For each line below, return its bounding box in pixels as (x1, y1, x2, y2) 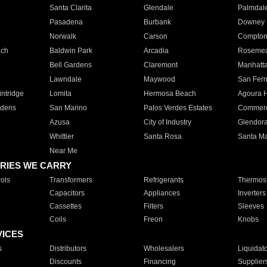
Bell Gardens (49, 61, 92, 69)
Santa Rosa (143, 132, 182, 141)
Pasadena (49, 18, 83, 26)
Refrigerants (143, 176, 184, 184)
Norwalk (49, 32, 76, 41)
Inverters (237, 189, 266, 197)
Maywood (143, 75, 175, 83)
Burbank (143, 18, 171, 26)
